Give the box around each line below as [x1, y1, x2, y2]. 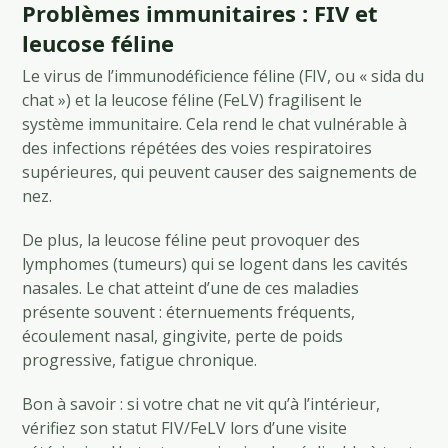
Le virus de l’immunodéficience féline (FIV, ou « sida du [22, 64, 425, 87]
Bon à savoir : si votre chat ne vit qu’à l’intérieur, [22, 392, 381, 415]
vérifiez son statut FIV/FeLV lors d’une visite [22, 416, 348, 439]
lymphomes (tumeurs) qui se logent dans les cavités [22, 252, 409, 275]
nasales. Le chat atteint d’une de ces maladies [22, 276, 360, 299]
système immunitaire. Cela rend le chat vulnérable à [22, 112, 408, 135]
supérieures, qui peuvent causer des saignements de [22, 160, 418, 183]
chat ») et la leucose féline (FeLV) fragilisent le [22, 88, 363, 111]
